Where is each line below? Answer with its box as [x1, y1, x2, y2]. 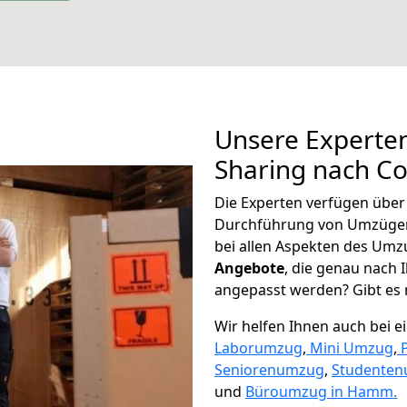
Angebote [214, 258, 284, 278]
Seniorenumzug [214, 360, 324, 380]
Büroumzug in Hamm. [245, 382, 397, 402]
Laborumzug [214, 338, 303, 358]
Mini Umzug [310, 338, 393, 358]
